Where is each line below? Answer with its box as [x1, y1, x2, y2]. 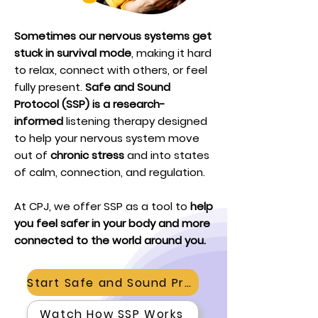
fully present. [14, 79, 85, 94]
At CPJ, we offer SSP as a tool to [14, 199, 190, 214]
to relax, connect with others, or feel [14, 62, 207, 77]
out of [14, 148, 50, 163]
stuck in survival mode [14, 45, 131, 60]
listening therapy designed [66, 114, 207, 128]
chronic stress [50, 148, 124, 163]
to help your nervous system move [14, 131, 199, 146]
